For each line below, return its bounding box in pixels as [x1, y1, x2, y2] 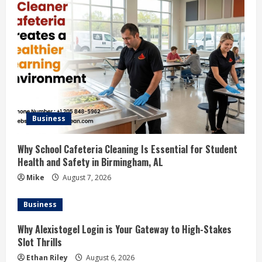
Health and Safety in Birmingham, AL [18, 155, 163, 169]
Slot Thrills [18, 235, 62, 249]
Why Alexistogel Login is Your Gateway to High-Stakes [18, 222, 232, 236]
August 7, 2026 [61, 173, 111, 182]
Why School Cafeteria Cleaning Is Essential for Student [18, 142, 237, 156]
